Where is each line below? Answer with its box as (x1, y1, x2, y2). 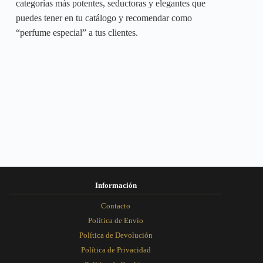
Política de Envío (88, 217, 144, 225)
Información (95, 181, 137, 190)
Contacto (101, 202, 131, 210)
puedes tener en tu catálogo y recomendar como (16, 12, 192, 23)
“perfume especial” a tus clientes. (16, 27, 138, 38)
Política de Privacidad (80, 246, 151, 254)
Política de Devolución (79, 231, 153, 240)
